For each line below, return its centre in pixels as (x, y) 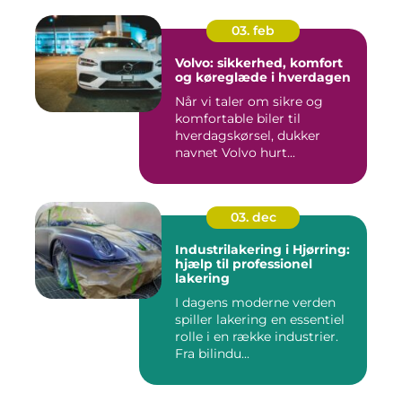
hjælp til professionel (244, 264)
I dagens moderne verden (255, 303)
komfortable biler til (238, 119)
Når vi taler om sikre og (249, 102)
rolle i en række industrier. (257, 337)
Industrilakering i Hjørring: (262, 250)
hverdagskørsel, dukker (248, 136)
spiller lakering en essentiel (260, 320)
